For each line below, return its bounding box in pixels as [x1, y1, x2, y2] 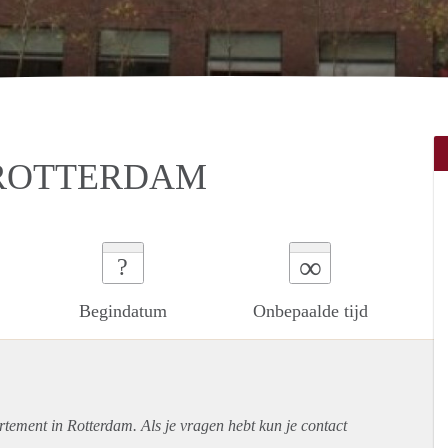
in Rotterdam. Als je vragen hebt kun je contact [47, 416, 347, 434]
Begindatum [78, 300, 167, 321]
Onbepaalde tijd [252, 300, 368, 321]
